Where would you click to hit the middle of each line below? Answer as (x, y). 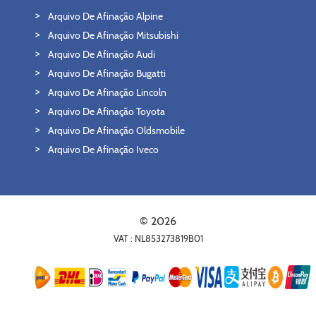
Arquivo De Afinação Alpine (105, 16)
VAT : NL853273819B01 (158, 239)
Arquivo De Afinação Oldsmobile (116, 130)
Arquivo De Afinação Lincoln (107, 92)
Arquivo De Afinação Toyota (107, 111)
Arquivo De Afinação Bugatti (107, 73)
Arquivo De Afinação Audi (102, 54)
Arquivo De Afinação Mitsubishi (113, 35)
